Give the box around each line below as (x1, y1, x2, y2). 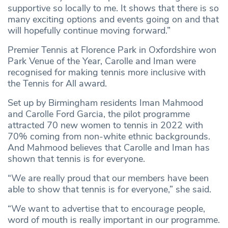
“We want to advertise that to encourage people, (8, 203, 205, 215)
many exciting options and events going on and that (8, 13, 219, 26)
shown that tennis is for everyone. (8, 153, 145, 165)
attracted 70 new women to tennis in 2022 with (8, 119, 203, 132)
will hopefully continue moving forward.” (8, 24, 170, 37)
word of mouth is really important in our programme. (8, 214, 220, 226)
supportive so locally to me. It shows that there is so (8, 2, 219, 15)
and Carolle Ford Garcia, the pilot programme (8, 108, 190, 121)
